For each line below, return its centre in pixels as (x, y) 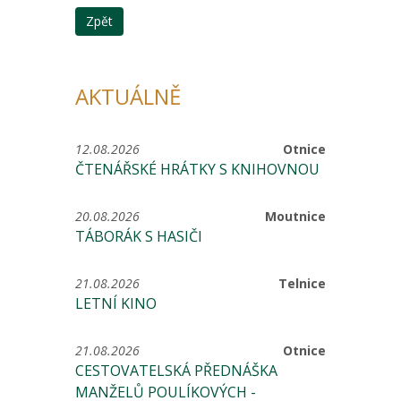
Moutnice (295, 216)
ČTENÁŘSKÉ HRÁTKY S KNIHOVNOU (197, 169)
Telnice (302, 283)
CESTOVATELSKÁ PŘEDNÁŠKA (176, 371)
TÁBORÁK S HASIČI (139, 236)
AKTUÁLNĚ (128, 96)
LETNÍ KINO (116, 303)
